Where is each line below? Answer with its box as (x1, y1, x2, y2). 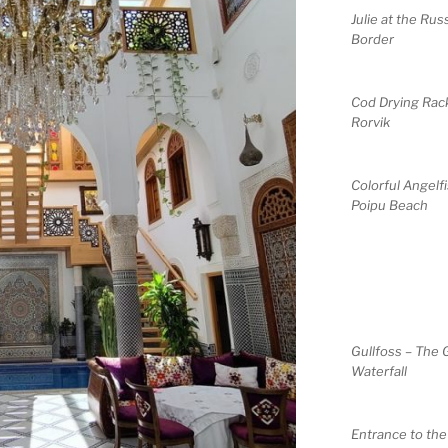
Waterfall (350, 363, 407, 380)
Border (350, 31, 394, 48)
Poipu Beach (350, 197, 428, 214)
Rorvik (350, 114, 390, 131)
